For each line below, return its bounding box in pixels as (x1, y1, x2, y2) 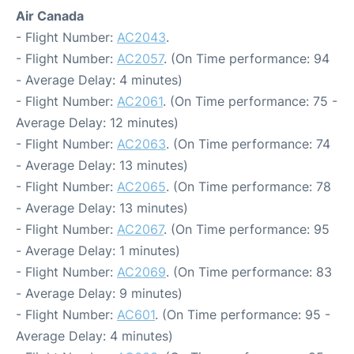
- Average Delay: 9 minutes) (16, 285, 183, 301)
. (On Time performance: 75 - (163, 93, 337, 109)
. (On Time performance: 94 (164, 51, 330, 66)
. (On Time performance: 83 (166, 264, 332, 280)
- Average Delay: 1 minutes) (16, 243, 180, 258)
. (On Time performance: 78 (166, 179, 331, 194)
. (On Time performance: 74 (166, 136, 330, 152)
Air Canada (16, 8, 84, 24)
